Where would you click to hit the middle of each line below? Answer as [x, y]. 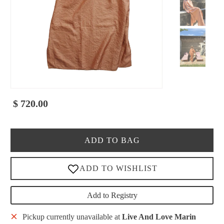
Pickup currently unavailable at [72, 217]
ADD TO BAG [112, 140]
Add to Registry [112, 195]
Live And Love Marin [159, 217]
